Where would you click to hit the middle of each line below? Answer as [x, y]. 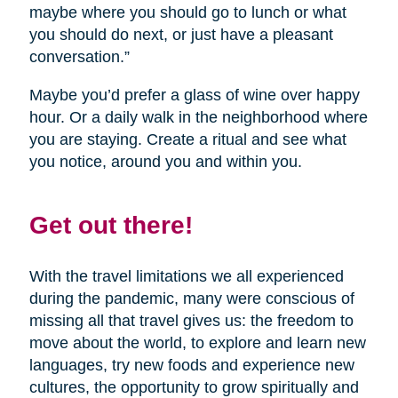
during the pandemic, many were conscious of [191, 299]
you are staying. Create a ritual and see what [187, 140]
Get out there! [111, 225]
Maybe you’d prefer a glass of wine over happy [194, 96]
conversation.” [79, 57]
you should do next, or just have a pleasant [181, 35]
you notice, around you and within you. [165, 162]
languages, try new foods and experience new [191, 366]
